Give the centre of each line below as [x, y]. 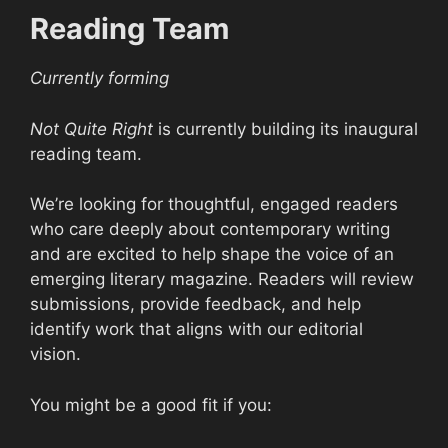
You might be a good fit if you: [151, 404]
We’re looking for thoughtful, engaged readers [214, 204]
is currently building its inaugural [285, 128]
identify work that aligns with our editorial [196, 329]
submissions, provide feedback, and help [195, 304]
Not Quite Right [91, 128]
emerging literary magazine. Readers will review [222, 279]
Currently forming [99, 78]
